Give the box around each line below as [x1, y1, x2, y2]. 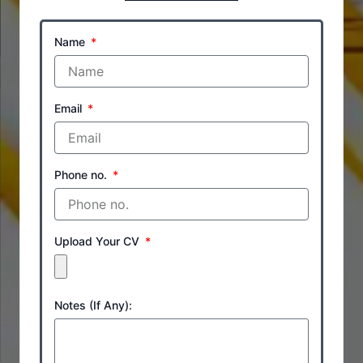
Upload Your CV [54, 233, 143, 248]
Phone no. [54, 167, 110, 181]
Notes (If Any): [54, 297, 132, 312]
